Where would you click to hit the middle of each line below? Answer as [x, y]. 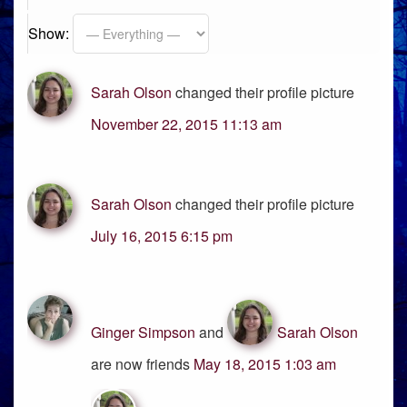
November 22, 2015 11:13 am [186, 124]
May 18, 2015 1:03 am [265, 364]
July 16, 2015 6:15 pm [162, 236]
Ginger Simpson [143, 332]
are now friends [142, 364]
